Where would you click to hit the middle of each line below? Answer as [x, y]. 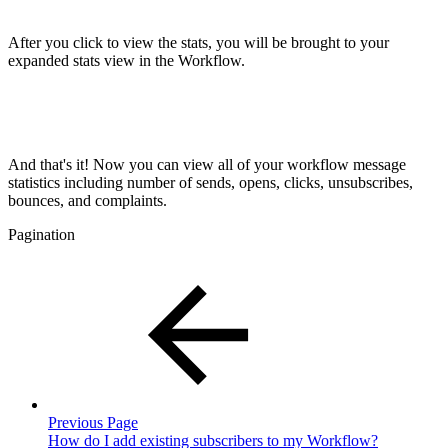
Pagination [41, 235]
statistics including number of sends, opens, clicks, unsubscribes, [210, 183]
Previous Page [93, 423]
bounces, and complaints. [87, 201]
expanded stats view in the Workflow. [126, 61]
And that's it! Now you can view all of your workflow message [207, 165]
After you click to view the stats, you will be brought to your [198, 43]
